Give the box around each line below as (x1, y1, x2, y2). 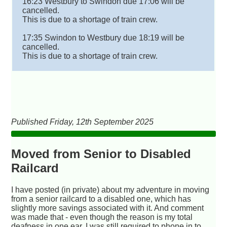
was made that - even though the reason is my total (11, 212, 193, 221)
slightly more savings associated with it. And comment (11, 203, 204, 212)
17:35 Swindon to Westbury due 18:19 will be (22, 33, 185, 43)
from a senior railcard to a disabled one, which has (11, 194, 192, 203)
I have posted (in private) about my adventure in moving (11, 185, 210, 194)
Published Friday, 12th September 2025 (11, 118, 154, 127)
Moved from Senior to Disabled (11, 147, 192, 161)
